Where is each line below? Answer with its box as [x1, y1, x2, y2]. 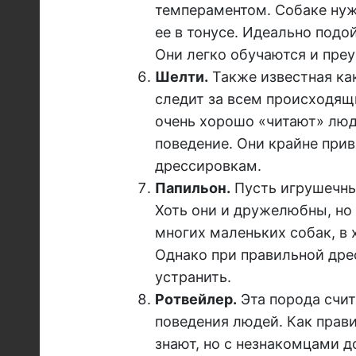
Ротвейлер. [154, 291, 237, 308]
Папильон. [154, 180, 230, 197]
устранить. [154, 269, 231, 286]
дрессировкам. [154, 157, 261, 175]
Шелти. [154, 68, 208, 86]
